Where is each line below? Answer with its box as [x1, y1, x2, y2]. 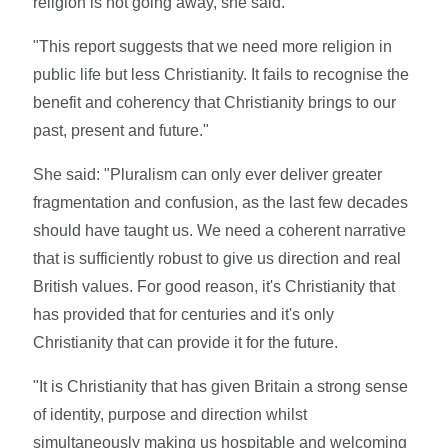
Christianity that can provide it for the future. [33, 333, 339, 351]
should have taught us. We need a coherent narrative [33, 221, 407, 239]
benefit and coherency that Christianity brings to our [33, 93, 397, 111]
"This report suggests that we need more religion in [33, 37, 393, 55]
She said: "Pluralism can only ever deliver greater [33, 165, 383, 183]
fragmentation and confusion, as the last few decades [33, 193, 409, 211]
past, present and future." [33, 121, 210, 139]
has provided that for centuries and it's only [33, 305, 335, 323]
